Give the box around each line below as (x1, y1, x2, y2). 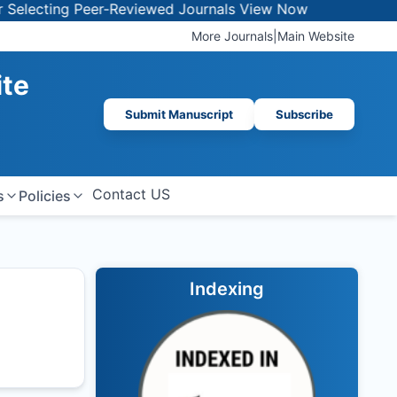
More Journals (191, 28, 273, 43)
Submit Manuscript (125, 106, 233, 121)
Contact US (91, 185, 170, 203)
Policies (18, 187, 71, 205)
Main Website (277, 28, 354, 43)
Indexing (190, 278, 264, 300)
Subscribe (276, 106, 333, 121)
